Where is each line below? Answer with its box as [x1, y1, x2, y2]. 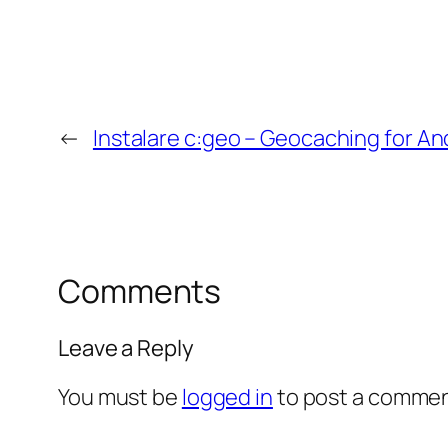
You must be [58, 381, 182, 412]
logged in [181, 381, 273, 412]
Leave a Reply [58, 332, 194, 363]
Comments [58, 269, 222, 314]
